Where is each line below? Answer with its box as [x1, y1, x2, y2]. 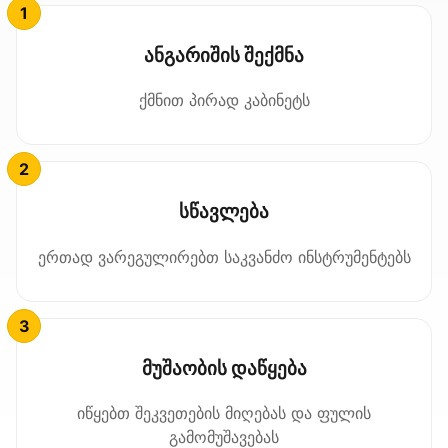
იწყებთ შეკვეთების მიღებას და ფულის [77, 403, 371, 424]
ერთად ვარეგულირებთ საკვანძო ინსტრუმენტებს [37, 246, 411, 267]
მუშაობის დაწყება [141, 356, 307, 380]
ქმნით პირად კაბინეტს [138, 90, 310, 111]
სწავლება [179, 200, 269, 224]
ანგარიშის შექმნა [144, 43, 304, 67]
